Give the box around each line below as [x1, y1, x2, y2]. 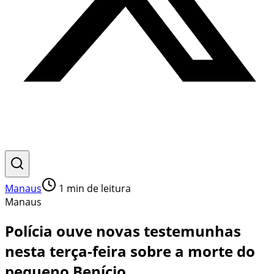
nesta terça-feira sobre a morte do [5, 240, 255, 261]
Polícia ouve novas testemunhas [5, 220, 241, 241]
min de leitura [64, 182, 131, 195]
